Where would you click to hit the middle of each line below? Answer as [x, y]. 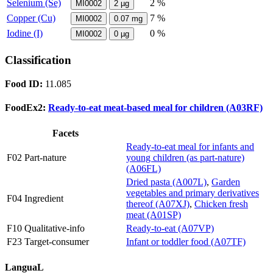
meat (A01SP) [154, 215]
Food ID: [24, 83]
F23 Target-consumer [48, 242]
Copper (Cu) [31, 18]
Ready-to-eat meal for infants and [190, 147]
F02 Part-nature [37, 158]
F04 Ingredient [35, 199]
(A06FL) [144, 169]
